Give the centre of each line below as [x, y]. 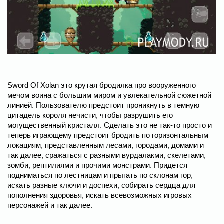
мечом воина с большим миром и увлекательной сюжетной [109, 95]
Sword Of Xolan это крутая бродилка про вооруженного [102, 85]
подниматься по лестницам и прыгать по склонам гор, [100, 175]
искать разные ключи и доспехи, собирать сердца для [101, 185]
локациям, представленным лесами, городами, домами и [106, 145]
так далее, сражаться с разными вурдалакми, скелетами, [107, 155]
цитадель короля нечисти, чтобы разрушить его [90, 115]
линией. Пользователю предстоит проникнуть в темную [103, 105]
